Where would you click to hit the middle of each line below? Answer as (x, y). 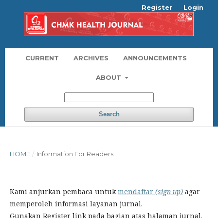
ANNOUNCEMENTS (155, 58)
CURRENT (42, 58)
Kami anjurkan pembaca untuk (64, 191)
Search (109, 114)
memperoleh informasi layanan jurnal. (76, 203)
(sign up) (169, 191)
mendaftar (136, 191)
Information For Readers (75, 154)
